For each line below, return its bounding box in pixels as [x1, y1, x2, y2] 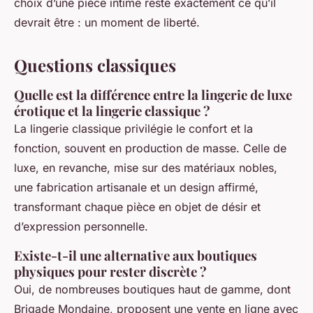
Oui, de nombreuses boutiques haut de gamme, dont [14, 282, 291, 297]
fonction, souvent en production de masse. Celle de [14, 141, 286, 156]
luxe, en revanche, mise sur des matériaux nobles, [14, 161, 277, 175]
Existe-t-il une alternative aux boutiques [14, 247, 257, 265]
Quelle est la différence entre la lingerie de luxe [14, 86, 292, 104]
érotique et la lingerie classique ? [14, 102, 210, 120]
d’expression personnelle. [14, 219, 148, 234]
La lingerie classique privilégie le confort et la [14, 122, 253, 136]
